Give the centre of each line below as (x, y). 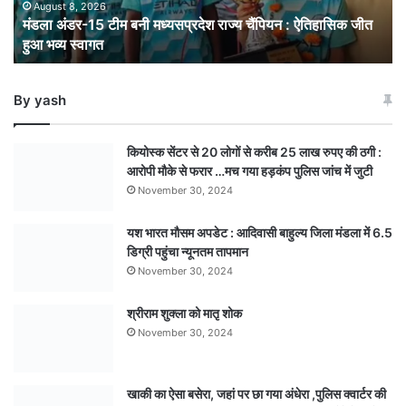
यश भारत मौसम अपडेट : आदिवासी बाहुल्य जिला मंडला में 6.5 (260, 232)
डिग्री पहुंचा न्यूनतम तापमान (189, 251)
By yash (40, 100)
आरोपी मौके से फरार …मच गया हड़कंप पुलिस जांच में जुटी (250, 170)
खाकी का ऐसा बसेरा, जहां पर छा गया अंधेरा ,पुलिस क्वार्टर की (256, 393)
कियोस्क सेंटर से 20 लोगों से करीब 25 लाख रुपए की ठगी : (254, 151)
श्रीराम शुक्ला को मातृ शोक (186, 313)
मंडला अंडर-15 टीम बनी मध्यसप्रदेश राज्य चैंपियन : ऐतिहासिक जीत (198, 24)
